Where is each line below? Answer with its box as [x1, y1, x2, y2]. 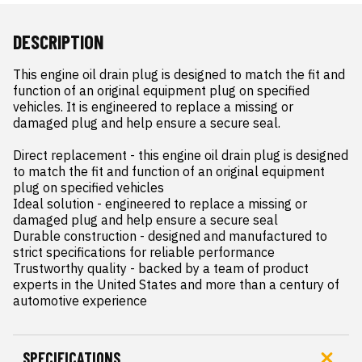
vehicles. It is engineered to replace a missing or [13, 99, 293, 116]
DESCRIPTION [13, 30, 103, 54]
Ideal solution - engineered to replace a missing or [13, 196, 307, 213]
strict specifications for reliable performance [13, 244, 275, 261]
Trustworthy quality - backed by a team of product [13, 260, 309, 277]
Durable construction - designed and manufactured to [13, 228, 327, 245]
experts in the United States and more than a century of [13, 276, 339, 293]
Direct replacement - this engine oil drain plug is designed [13, 147, 348, 164]
